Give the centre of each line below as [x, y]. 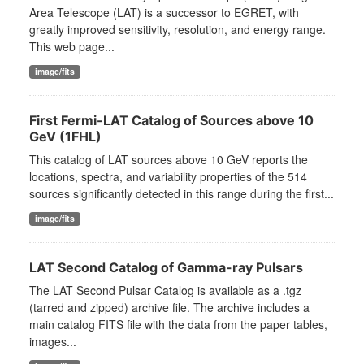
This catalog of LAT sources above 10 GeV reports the [169, 160]
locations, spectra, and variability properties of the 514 [168, 177]
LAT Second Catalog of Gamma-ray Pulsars [166, 268]
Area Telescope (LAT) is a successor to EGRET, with [164, 13]
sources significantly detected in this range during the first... [182, 194]
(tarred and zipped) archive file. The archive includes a [169, 308]
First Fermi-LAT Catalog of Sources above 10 [171, 121]
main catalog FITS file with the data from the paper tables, [178, 325]
